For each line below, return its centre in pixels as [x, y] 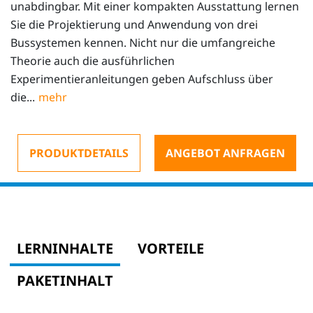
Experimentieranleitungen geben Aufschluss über [142, 79]
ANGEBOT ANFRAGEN [225, 153]
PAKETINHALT [65, 281]
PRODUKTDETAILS [79, 153]
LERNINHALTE [65, 248]
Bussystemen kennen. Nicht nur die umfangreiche [143, 43]
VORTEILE [170, 248]
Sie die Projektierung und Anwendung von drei [134, 24]
